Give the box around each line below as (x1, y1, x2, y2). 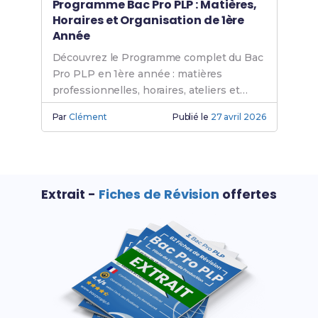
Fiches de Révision (98, 185, 220, 204)
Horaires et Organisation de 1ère (52, 12, 245, 29)
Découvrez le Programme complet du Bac (52, 51, 263, 65)
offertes (219, 185, 278, 204)
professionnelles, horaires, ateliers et (52, 84, 240, 97)
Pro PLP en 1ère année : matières (52, 67, 223, 81)
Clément (69, 111, 107, 123)
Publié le (172, 111, 211, 123)
